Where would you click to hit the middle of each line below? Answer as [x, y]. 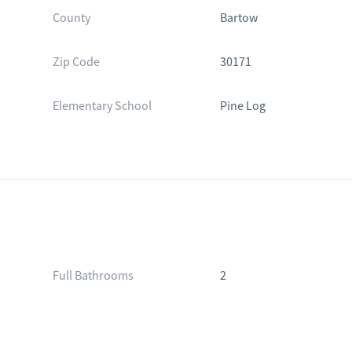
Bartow [239, 18]
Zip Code [76, 62]
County [71, 18]
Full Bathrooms [93, 276]
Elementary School [102, 106]
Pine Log [243, 106]
